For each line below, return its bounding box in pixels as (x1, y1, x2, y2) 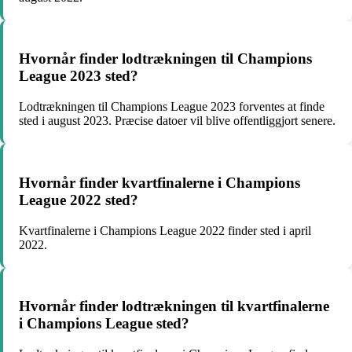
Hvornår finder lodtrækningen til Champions (19, 50, 312, 68)
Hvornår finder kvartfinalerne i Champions (19, 174, 300, 191)
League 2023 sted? (19, 68, 138, 85)
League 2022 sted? (19, 191, 138, 208)
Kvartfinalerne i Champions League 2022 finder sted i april (19, 223, 311, 237)
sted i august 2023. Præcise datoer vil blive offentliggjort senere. (19, 114, 335, 128)
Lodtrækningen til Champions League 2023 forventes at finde (19, 100, 324, 114)
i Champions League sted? (19, 315, 189, 332)
